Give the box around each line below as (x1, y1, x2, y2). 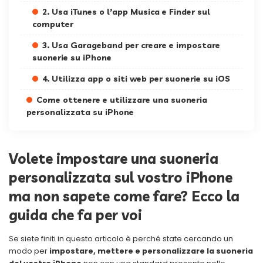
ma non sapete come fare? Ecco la (9, 187, 240, 205)
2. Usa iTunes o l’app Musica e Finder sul (42, 6, 210, 18)
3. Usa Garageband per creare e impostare (42, 40, 220, 51)
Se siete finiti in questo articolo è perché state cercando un (9, 234, 233, 244)
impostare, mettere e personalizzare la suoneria (48, 246, 253, 257)
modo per (9, 246, 48, 257)
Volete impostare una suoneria (9, 150, 218, 168)
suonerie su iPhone (32, 52, 112, 63)
